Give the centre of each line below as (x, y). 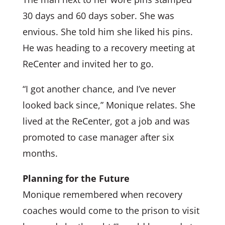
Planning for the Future (76, 178)
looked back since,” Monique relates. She (109, 105)
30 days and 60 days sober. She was (98, 15)
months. (40, 153)
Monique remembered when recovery (102, 194)
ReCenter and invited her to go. (88, 64)
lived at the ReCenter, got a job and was (106, 121)
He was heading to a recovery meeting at (108, 47)
